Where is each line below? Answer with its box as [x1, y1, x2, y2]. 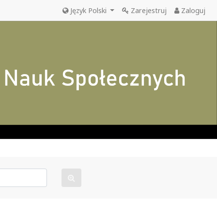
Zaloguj [179, 6, 205, 15]
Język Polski [68, 6, 108, 15]
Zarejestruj [129, 6, 167, 15]
